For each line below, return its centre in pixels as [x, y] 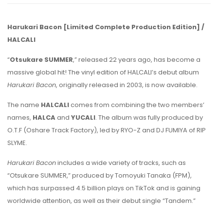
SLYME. [17, 143]
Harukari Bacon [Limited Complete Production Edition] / [106, 27]
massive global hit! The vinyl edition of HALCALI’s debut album [103, 72]
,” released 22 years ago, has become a [137, 60]
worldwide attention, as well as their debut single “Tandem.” [101, 201]
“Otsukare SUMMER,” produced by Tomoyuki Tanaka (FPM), [100, 175]
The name [24, 105]
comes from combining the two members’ [137, 105]
